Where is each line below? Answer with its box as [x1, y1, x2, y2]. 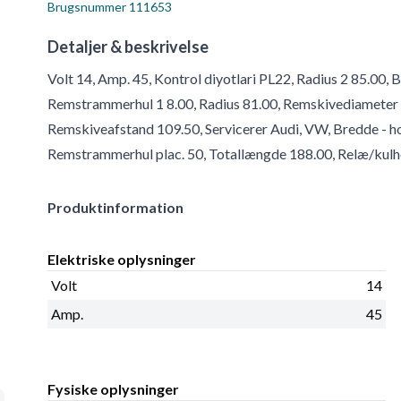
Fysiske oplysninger [47, 380, 180, 398]
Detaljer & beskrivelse [47, 37, 209, 57]
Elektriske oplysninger [47, 251, 197, 269]
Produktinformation [47, 199, 184, 217]
